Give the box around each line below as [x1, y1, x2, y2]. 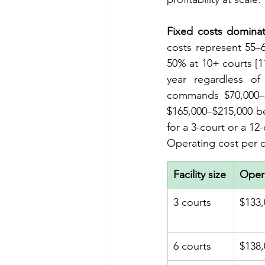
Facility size [173, 168, 226, 182]
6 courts [173, 240, 211, 253]
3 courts [173, 196, 211, 209]
